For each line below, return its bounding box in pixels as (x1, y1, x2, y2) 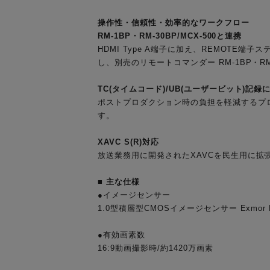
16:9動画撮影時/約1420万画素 (98, 243, 213, 253)
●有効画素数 (98, 230, 145, 240)
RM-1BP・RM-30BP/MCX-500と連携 (98, 31, 242, 41)
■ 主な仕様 (98, 177, 140, 187)
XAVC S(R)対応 (98, 137, 159, 147)
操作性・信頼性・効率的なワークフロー (98, 18, 250, 28)
